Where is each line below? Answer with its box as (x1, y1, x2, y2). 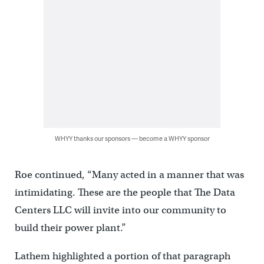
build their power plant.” (14, 222, 128, 235)
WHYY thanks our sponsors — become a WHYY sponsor (54, 134, 210, 143)
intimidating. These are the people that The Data (14, 186, 235, 199)
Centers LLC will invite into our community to (14, 204, 226, 217)
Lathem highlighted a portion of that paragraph (14, 250, 230, 263)
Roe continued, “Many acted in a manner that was (14, 169, 244, 181)
